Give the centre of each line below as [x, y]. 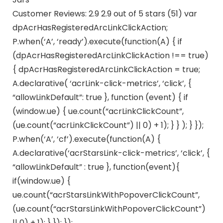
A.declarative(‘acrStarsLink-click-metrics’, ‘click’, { [111, 153]
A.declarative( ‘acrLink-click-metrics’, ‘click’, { [102, 83]
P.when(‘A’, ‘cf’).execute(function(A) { [86, 139]
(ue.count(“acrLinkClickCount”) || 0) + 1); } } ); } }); [108, 125]
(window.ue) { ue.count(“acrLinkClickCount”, [98, 111]
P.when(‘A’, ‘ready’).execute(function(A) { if [97, 41]
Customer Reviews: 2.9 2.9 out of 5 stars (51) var [105, 13]
